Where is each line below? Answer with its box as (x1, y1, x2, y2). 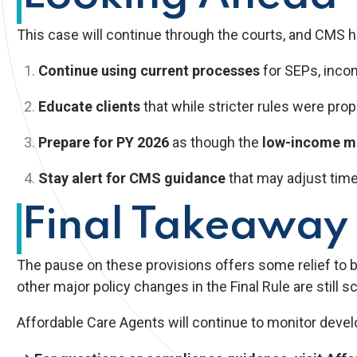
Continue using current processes (37, 61, 260, 79)
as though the (168, 133, 262, 151)
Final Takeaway (21, 203, 347, 249)
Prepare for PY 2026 (37, 133, 169, 151)
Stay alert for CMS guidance (37, 169, 226, 186)
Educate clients (37, 97, 140, 115)
